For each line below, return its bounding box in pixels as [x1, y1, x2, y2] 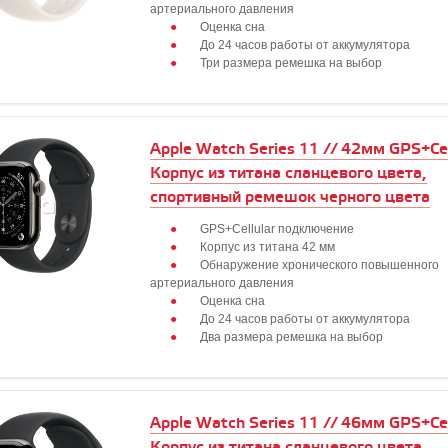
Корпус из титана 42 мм [200, 240, 335, 254]
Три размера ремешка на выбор [200, 56, 382, 70]
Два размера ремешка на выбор [200, 330, 383, 344]
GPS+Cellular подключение [200, 222, 354, 236]
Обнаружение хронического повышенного [200, 258, 439, 272]
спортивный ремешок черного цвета [150, 188, 430, 207]
